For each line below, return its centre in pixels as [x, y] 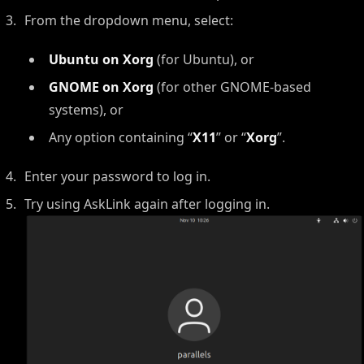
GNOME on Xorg [101, 87]
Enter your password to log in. [117, 176]
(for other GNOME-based [232, 87]
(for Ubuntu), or [204, 59]
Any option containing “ [121, 137]
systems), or [86, 110]
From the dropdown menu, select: [129, 20]
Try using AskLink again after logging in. [147, 204]
